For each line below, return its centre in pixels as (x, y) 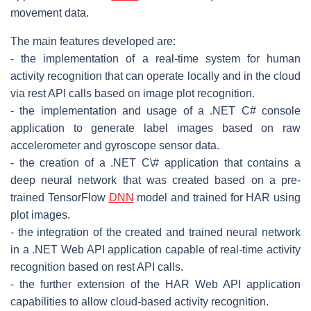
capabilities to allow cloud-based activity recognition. (140, 301)
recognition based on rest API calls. (97, 267)
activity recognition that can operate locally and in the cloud (155, 76)
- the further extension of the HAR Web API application (155, 284)
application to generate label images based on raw (155, 128)
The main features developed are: (93, 41)
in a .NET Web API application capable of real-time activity (155, 249)
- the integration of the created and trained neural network (155, 232)
